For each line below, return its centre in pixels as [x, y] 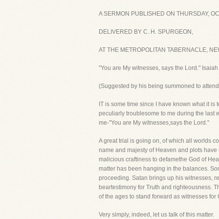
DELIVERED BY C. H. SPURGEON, [146, 32]
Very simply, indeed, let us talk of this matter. [156, 215]
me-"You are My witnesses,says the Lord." [154, 123]
